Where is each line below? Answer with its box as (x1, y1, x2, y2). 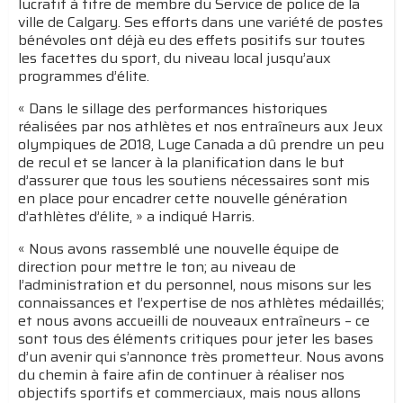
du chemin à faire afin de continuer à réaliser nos (18, 363, 345, 387)
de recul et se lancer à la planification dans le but (18, 151, 345, 175)
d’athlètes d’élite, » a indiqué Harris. (18, 205, 255, 228)
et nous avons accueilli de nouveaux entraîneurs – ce (18, 309, 370, 333)
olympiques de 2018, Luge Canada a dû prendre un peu (18, 133, 384, 157)
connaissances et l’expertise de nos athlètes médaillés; (18, 291, 384, 315)
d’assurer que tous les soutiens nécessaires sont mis (18, 169, 370, 193)
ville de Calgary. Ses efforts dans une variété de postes (18, 11, 383, 34)
